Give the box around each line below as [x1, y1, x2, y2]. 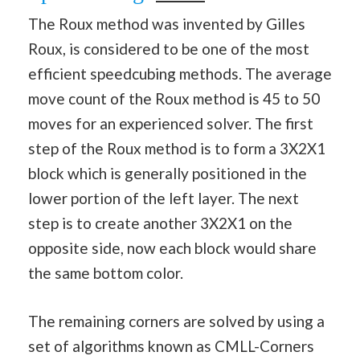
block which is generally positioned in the [28, 164, 307, 183]
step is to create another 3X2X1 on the [28, 214, 292, 233]
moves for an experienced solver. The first [28, 114, 313, 133]
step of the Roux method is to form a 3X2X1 [28, 139, 325, 158]
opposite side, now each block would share [28, 239, 317, 258]
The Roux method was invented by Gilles [28, 14, 305, 34]
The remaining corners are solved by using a [28, 311, 325, 330]
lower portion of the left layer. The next [28, 189, 299, 208]
